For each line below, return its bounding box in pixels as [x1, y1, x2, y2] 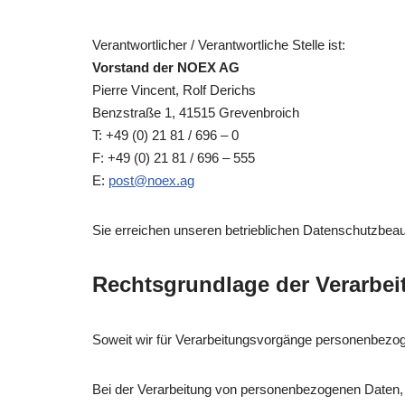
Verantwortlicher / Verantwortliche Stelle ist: [92, 37, 345, 53]
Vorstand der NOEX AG [92, 60, 240, 76]
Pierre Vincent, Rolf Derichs [92, 82, 256, 99]
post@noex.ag [108, 173, 194, 189]
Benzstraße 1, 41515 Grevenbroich [92, 105, 299, 121]
